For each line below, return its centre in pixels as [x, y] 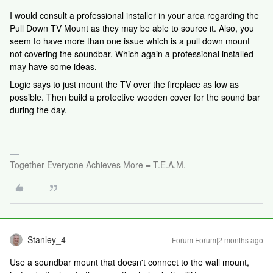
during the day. [38, 110]
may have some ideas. [53, 67]
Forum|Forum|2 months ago [218, 240]
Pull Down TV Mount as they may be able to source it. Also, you [132, 28]
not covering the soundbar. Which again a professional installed [132, 54]
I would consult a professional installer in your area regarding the [134, 16]
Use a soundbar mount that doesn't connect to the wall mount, [129, 262]
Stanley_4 [47, 240]
